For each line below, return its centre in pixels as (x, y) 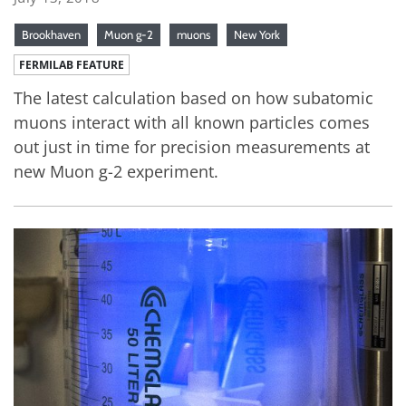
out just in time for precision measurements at (192, 146)
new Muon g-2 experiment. (116, 171)
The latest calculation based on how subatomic (193, 97)
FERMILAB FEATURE (72, 64)
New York (257, 34)
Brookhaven (51, 34)
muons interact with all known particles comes (192, 122)
